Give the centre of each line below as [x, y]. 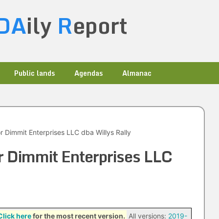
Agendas [88, 73]
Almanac [137, 73]
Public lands [34, 73]
